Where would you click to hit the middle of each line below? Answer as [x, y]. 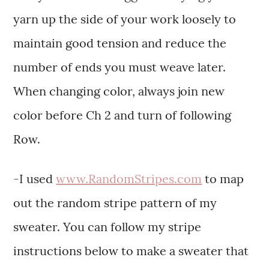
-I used [35, 179]
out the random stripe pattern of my [115, 203]
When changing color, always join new [119, 91]
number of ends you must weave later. [120, 67]
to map [223, 179]
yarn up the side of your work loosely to [125, 19]
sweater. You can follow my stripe [107, 227]
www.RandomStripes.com [129, 179]
